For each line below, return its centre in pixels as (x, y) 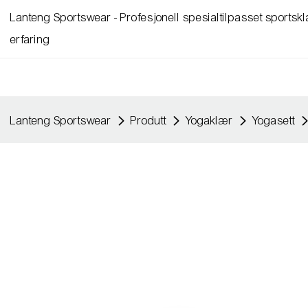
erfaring (30, 40)
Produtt (148, 121)
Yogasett (274, 121)
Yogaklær (209, 121)
